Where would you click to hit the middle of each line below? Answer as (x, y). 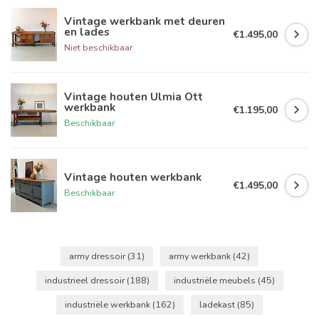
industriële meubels (215, 281)
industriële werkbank (109, 305)
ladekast (218, 305)
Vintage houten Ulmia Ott (134, 96)
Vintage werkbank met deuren (145, 21)
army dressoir (98, 256)
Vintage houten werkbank (133, 177)
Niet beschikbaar (98, 47)
